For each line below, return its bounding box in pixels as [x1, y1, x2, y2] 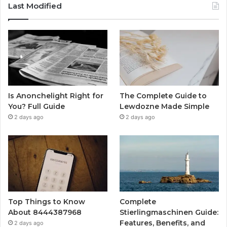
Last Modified [8, 1, 62, 11]
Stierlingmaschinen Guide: [120, 207, 219, 217]
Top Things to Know [8, 197, 85, 206]
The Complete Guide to [120, 91, 207, 101]
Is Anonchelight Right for [8, 91, 103, 101]
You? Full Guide [8, 102, 65, 111]
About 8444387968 [8, 207, 82, 217]
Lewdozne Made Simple [120, 102, 210, 111]
